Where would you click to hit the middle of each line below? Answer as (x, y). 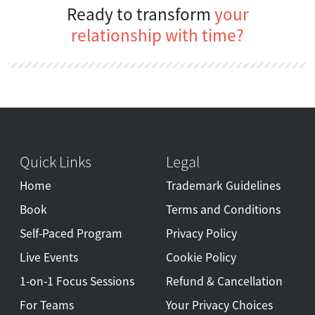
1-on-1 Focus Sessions (77, 281)
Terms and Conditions (223, 209)
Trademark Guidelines (223, 185)
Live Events (49, 257)
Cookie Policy (201, 257)
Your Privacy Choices (219, 305)
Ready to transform (140, 14)
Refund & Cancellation (224, 281)
